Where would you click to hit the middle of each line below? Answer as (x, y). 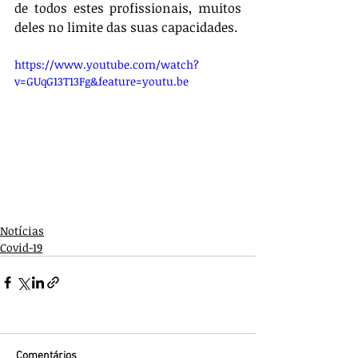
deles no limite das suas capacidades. (127, 27)
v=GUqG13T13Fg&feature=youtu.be (101, 81)
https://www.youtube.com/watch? (107, 64)
